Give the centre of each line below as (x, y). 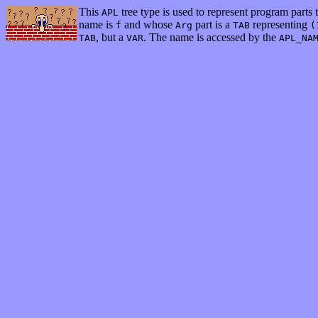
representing (280, 24)
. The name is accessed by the (211, 37)
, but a (111, 37)
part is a (213, 24)
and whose (148, 24)
